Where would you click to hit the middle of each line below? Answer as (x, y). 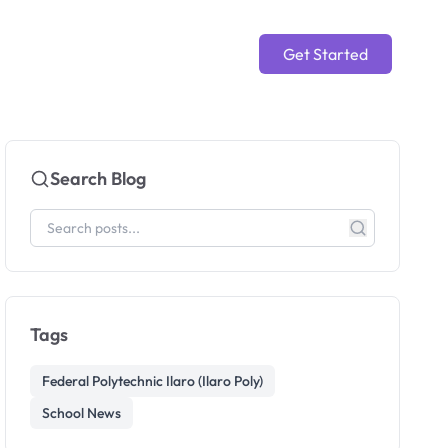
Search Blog (98, 178)
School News (82, 413)
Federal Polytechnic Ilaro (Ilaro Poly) (153, 381)
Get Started (325, 54)
